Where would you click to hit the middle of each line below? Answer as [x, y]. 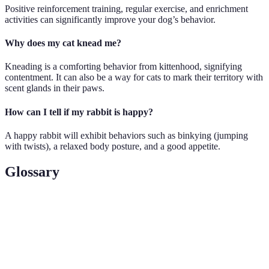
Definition [106, 208]
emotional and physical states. [138, 249]
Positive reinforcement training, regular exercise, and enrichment [126, 8]
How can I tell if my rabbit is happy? [79, 112]
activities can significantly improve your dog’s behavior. [110, 19]
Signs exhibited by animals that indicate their [164, 237]
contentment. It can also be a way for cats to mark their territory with [134, 77]
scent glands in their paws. [55, 88]
